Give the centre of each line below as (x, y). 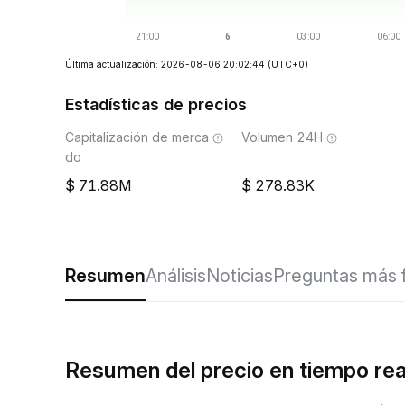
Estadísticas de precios (156, 104)
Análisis (176, 276)
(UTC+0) (288, 64)
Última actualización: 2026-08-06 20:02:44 (165, 64)
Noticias (240, 276)
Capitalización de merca (137, 137)
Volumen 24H (282, 137)
